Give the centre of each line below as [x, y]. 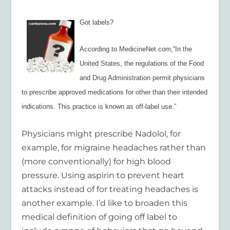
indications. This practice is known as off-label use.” [99, 107]
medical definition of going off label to [100, 217]
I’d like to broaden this [142, 203]
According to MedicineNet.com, [127, 49]
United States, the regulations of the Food [142, 64]
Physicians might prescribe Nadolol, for [101, 133]
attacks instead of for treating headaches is [110, 189]
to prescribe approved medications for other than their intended [115, 92]
